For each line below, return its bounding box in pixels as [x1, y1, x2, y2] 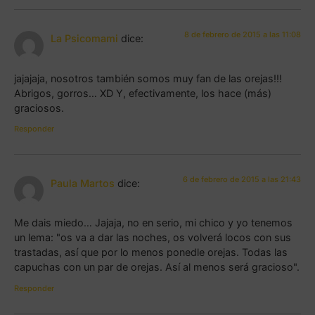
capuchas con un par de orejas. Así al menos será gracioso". [14, 261, 300, 274]
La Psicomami [51, 32, 118, 45]
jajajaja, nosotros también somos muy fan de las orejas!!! [14, 72, 282, 84]
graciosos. [14, 101, 64, 114]
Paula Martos [51, 177, 115, 190]
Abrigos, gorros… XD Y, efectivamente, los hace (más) [14, 86, 271, 99]
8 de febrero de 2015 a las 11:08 [184, 30, 301, 40]
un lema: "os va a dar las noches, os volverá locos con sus [14, 231, 291, 244]
